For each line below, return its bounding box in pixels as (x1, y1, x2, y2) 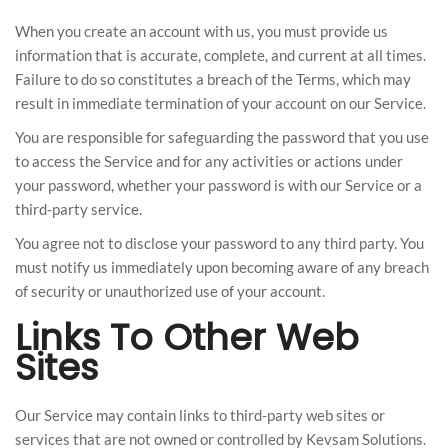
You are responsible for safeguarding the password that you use (15, 128, 429, 146)
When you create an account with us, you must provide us (15, 22, 388, 40)
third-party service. (15, 200, 142, 218)
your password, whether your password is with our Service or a (15, 176, 422, 194)
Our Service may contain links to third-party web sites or (15, 406, 385, 424)
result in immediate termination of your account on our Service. (15, 94, 426, 112)
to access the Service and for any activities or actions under (15, 152, 403, 170)
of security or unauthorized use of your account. (15, 282, 325, 300)
